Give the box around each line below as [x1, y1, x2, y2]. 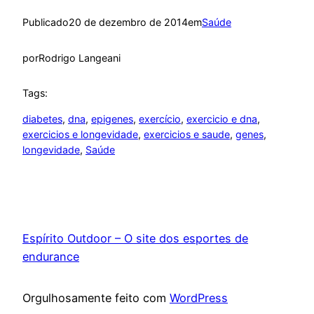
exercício [139, 112, 181, 125]
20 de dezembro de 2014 [69, 16, 188, 29]
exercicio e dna [186, 112, 257, 125]
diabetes [22, 112, 62, 125]
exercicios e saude [144, 128, 230, 140]
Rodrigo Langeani [39, 51, 121, 64]
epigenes [91, 112, 133, 125]
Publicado [22, 16, 69, 29]
